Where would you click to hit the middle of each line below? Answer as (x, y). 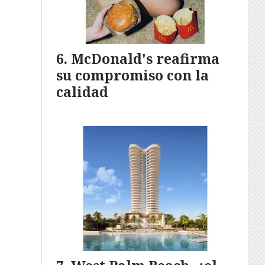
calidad (82, 92)
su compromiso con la (132, 75)
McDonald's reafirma (145, 59)
